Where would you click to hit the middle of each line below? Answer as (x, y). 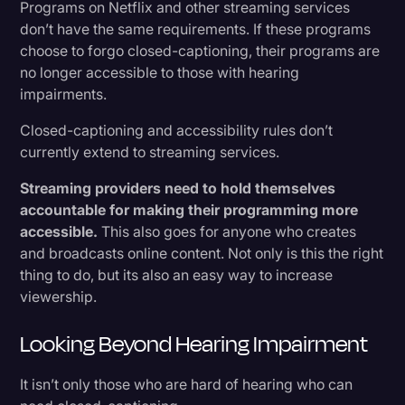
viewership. (59, 296)
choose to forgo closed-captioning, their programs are (200, 50)
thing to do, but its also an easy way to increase (177, 274)
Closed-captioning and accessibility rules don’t (177, 130)
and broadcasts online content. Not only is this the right (202, 253)
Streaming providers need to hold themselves (178, 188)
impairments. (64, 94)
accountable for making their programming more (189, 209)
